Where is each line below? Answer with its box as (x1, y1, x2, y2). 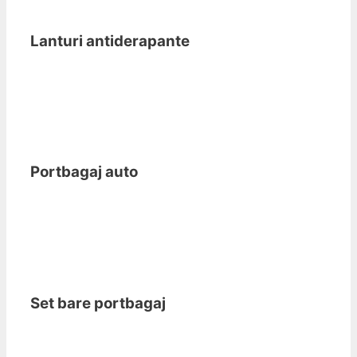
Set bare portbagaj (30, 293, 166, 312)
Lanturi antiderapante (30, 31, 190, 50)
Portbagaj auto (30, 163, 138, 182)
